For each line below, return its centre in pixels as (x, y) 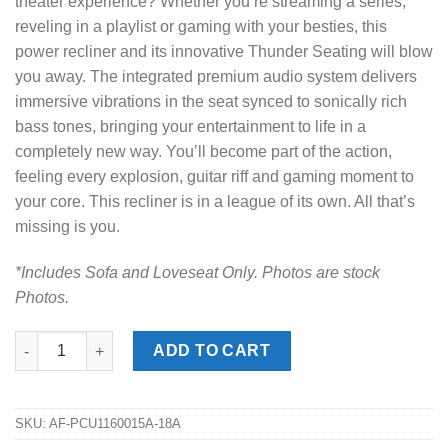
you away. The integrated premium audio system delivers (216, 77)
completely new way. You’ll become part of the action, (203, 152)
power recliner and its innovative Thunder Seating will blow (224, 52)
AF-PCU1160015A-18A (115, 423)
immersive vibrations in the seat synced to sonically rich (211, 102)
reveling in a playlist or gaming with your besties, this (201, 27)
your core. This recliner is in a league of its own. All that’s (215, 202)
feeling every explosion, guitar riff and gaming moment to (214, 177)
